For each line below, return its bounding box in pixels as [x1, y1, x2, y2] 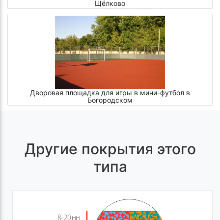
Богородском [87, 96, 133, 105]
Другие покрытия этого [24, 139, 196, 158]
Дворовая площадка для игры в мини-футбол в [30, 88, 190, 97]
